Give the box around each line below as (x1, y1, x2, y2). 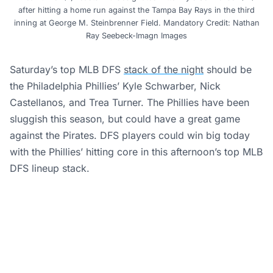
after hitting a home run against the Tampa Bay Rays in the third (18, 5, 255, 15)
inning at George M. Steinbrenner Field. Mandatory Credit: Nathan (13, 18, 260, 27)
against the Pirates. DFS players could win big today (10, 129, 250, 141)
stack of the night (124, 63, 204, 76)
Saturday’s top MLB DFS (10, 63, 124, 76)
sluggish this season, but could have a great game (10, 112, 240, 125)
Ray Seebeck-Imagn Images (86, 30, 187, 40)
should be (204, 63, 252, 76)
